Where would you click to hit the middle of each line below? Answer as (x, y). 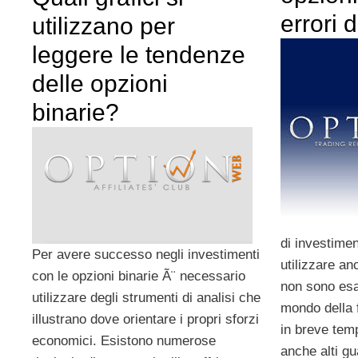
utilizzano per (103, 26)
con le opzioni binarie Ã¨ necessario (139, 276)
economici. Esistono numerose (124, 340)
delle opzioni (100, 83)
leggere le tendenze (139, 54)
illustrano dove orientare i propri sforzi (145, 319)
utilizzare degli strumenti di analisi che (146, 297)
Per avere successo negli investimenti (146, 254)
